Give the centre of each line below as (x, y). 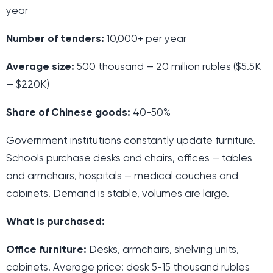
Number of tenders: (55, 40)
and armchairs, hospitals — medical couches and (122, 177)
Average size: (40, 68)
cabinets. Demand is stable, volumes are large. (118, 194)
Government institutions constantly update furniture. (131, 141)
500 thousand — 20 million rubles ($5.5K (168, 68)
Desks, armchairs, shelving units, (163, 250)
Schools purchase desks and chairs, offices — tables (129, 159)
